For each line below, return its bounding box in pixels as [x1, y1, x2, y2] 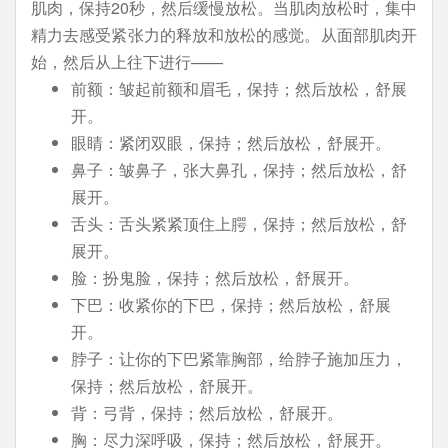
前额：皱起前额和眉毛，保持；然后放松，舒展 [71, 77, 407, 100]
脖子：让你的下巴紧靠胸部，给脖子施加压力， [71, 347, 407, 370]
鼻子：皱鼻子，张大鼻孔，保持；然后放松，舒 [71, 158, 407, 181]
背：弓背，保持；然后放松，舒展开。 [71, 401, 343, 424]
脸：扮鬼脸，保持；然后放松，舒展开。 [71, 266, 359, 289]
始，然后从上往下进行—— [31, 50, 223, 73]
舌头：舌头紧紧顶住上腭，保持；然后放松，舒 [71, 212, 407, 235]
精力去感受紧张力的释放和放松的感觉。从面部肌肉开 [31, 23, 417, 46]
